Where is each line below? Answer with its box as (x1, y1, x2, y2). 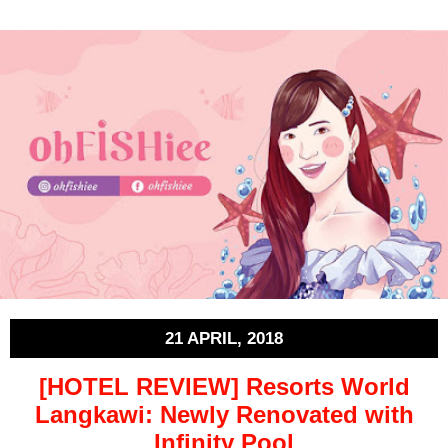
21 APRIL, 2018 (165, 328, 283, 348)
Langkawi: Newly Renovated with (34, 401, 414, 429)
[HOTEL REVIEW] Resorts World (38, 373, 410, 401)
